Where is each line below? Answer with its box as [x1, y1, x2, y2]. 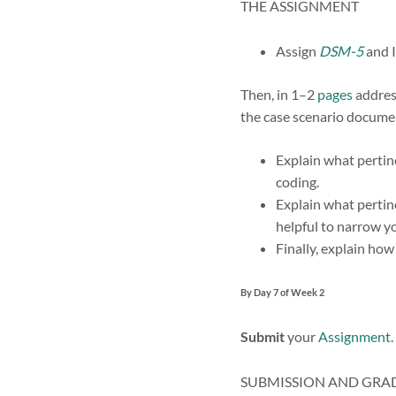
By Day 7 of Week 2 [240, 286, 324, 299]
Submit [240, 328, 285, 346]
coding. [276, 173, 319, 191]
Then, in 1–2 [240, 86, 317, 103]
